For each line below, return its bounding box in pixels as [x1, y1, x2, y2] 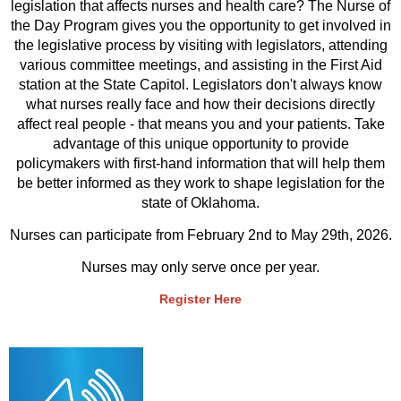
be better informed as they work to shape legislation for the [16, 175, 385, 192]
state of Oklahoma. [141, 195, 260, 211]
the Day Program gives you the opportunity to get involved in [10, 18, 391, 34]
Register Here [159, 292, 242, 307]
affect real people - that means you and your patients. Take [16, 116, 385, 132]
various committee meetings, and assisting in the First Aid [19, 57, 382, 73]
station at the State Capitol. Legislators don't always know [19, 77, 382, 93]
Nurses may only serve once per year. [81, 260, 320, 276]
